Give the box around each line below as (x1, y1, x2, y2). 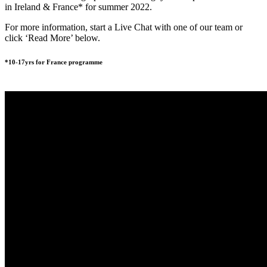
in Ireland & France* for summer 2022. (5, 2, 152, 13)
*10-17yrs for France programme (5, 58, 103, 66)
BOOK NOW (71, 80, 125, 91)
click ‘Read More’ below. (5, 33, 100, 44)
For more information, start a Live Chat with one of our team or (5, 22, 243, 33)
